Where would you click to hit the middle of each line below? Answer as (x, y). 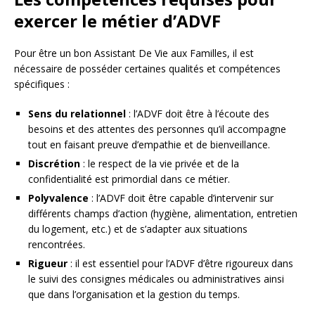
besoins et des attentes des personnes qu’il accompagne (157, 129)
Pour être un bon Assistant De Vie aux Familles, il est (134, 53)
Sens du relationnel (77, 114)
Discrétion (54, 164)
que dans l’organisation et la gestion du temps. (134, 295)
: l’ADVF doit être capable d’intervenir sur (181, 198)
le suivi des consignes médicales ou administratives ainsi (156, 279)
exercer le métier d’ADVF (117, 21)
